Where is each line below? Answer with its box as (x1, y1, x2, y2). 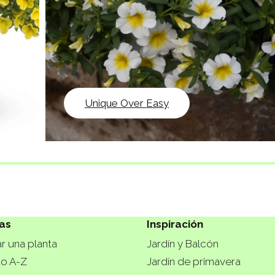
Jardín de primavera (147, 255, 241, 268)
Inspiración (147, 218, 203, 231)
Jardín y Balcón (147, 237, 219, 250)
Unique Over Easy (85, 96, 169, 109)
